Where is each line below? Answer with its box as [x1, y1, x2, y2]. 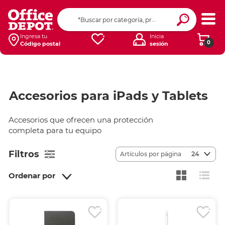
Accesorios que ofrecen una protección [9, 115, 154, 125]
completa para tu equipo [9, 126, 102, 135]
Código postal [20, 40, 60, 47]
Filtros [9, 148, 40, 160]
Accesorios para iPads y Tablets [9, 88, 208, 103]
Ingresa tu [20, 33, 47, 40]
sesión [150, 40, 169, 47]
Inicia [150, 33, 164, 40]
